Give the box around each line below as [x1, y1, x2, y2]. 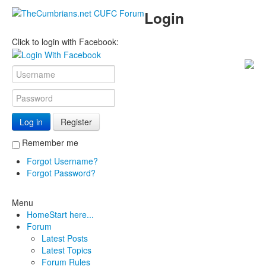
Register [61, 116, 92, 128]
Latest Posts [42, 232, 88, 244]
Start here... [49, 208, 94, 220]
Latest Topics [42, 243, 91, 256]
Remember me [22, 137, 78, 148]
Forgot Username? [27, 154, 98, 167]
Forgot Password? [27, 166, 96, 179]
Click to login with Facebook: [12, 36, 119, 47]
